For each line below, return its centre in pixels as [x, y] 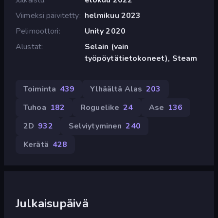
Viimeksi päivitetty [47, 15]
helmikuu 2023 [113, 15]
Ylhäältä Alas [116, 89]
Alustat [28, 46]
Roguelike [100, 107]
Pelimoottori [37, 31]
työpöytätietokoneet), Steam [141, 58]
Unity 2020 [105, 31]
